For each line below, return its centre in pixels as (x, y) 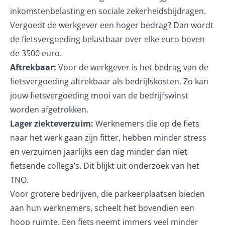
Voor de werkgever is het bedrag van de (133, 67)
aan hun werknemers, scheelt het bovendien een (102, 208)
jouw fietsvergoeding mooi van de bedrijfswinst (99, 95)
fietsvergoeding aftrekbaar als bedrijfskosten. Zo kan (109, 81)
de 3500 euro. (36, 53)
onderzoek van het (164, 166)
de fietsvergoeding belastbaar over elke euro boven (107, 39)
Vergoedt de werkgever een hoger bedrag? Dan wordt (112, 25)
